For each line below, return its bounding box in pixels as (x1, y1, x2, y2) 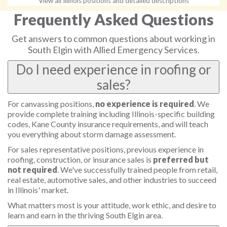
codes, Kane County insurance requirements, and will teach (8, 119, 208, 129)
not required (8, 165, 57, 174)
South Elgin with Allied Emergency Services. (27, 44, 200, 55)
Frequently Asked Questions (13, 10, 214, 28)
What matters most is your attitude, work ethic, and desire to (8, 200, 216, 210)
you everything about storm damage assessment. (8, 129, 176, 139)
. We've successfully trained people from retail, (57, 165, 217, 174)
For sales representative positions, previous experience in (8, 144, 204, 154)
